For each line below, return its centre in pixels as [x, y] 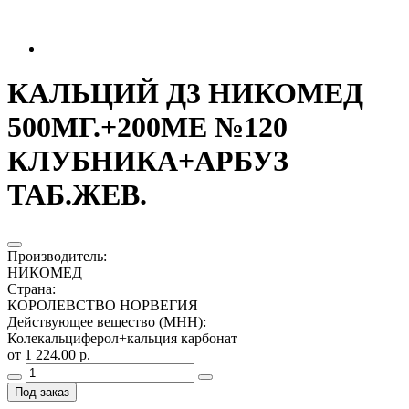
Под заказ [42, 392]
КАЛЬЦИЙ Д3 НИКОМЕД [185, 94]
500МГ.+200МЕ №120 [147, 127]
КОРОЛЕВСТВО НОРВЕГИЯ [103, 305]
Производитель [55, 256]
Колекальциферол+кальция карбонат [122, 338]
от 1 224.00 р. [49, 354]
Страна [30, 288]
